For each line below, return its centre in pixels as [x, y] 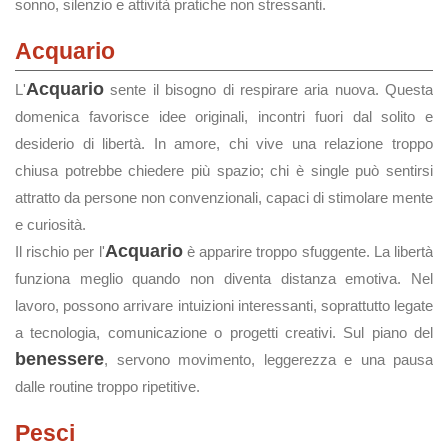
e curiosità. [50, 224]
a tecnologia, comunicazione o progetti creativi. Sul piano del [224, 332]
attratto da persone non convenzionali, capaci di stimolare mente [224, 197]
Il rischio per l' [60, 251]
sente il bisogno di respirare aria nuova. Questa [268, 89]
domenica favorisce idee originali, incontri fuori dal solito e [224, 116]
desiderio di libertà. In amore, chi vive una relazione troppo [224, 143]
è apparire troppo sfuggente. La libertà [308, 251]
